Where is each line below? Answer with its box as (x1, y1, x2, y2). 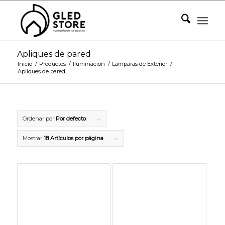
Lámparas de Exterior (111, 60, 167, 67)
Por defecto (55, 115, 86, 122)
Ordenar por (22, 115, 56, 122)
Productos (39, 60, 66, 67)
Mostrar (22, 135, 44, 142)
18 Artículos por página (43, 135, 103, 142)
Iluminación (72, 60, 105, 67)
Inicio (17, 60, 32, 67)
